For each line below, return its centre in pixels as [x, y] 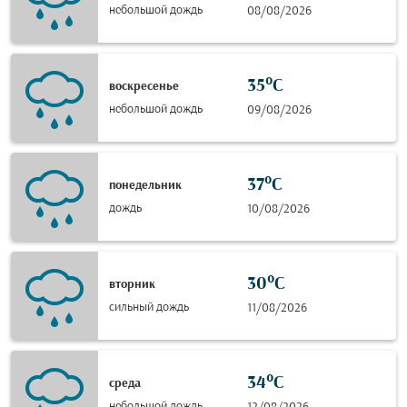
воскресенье [144, 86]
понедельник [145, 185]
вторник [132, 284]
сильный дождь [149, 307]
